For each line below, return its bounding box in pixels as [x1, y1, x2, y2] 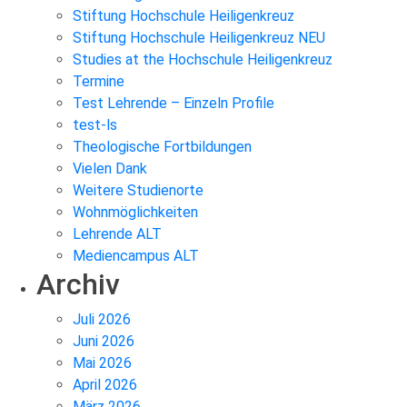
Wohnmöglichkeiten [73, 203, 198, 221]
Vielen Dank [73, 159, 147, 177]
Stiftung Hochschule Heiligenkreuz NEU [73, 28, 325, 46]
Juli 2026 [73, 310, 131, 328]
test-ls [73, 115, 117, 134]
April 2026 [73, 375, 137, 393]
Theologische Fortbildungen [73, 137, 252, 155]
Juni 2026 [73, 332, 134, 350]
